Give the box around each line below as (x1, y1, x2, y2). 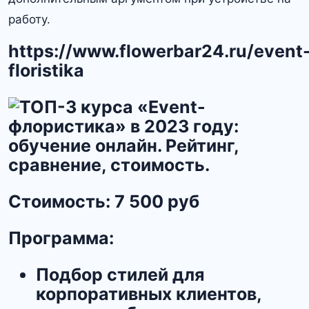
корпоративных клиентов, (36, 283, 261, 305)
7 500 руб (114, 191, 199, 212)
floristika (8, 60, 84, 81)
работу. (8, 12, 50, 27)
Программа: (8, 228, 114, 249)
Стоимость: (8, 191, 114, 212)
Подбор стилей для (36, 264, 204, 286)
